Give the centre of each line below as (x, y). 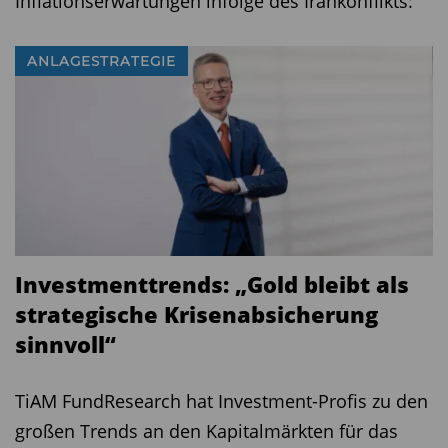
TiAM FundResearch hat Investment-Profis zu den (221, 401)
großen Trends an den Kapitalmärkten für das (206, 431)
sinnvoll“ (65, 344)
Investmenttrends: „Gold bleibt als (212, 284)
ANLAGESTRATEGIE (101, 61)
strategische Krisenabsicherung (196, 314)
